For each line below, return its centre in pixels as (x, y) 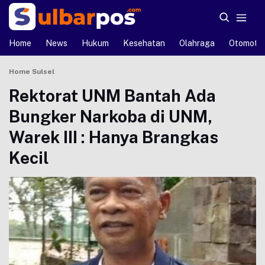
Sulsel (43, 72)
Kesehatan (144, 43)
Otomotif (246, 43)
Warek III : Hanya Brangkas (114, 137)
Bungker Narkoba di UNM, (111, 116)
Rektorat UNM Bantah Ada (112, 96)
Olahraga (197, 43)
